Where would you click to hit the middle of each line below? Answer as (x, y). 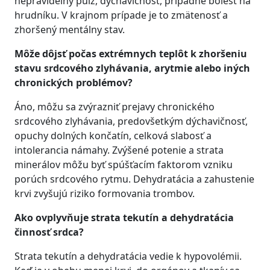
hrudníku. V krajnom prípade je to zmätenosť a (121, 15)
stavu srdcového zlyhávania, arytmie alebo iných (132, 68)
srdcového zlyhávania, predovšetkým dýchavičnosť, (131, 121)
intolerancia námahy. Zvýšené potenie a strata (119, 150)
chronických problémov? (74, 83)
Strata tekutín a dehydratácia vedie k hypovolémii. (128, 256)
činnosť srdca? (49, 232)
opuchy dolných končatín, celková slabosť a (113, 136)
